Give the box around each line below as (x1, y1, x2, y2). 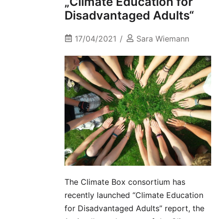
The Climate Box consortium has (65, 177, 185, 187)
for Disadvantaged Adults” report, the (65, 203, 204, 214)
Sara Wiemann (136, 33, 189, 44)
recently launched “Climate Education (65, 190, 203, 200)
